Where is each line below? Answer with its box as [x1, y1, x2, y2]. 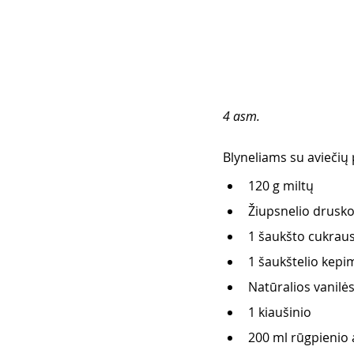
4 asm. [223, 107, 263, 126]
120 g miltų [248, 177, 317, 195]
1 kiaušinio [248, 303, 314, 322]
